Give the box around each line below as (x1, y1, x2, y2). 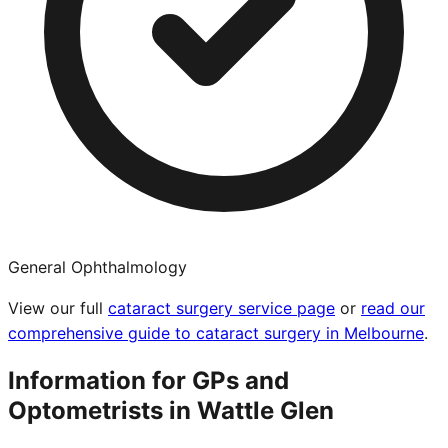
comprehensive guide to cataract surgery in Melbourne (8, 323, 424, 344)
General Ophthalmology (8, 257, 187, 278)
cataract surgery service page (108, 298, 335, 319)
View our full (8, 298, 103, 319)
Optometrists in (8, 396, 197, 426)
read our (361, 298, 425, 319)
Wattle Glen (197, 396, 334, 426)
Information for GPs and (8, 366, 289, 396)
